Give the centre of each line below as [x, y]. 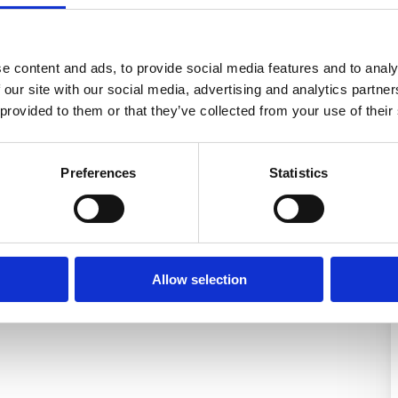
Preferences [99, 173]
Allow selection [199, 280]
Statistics [298, 173]
